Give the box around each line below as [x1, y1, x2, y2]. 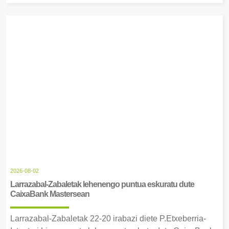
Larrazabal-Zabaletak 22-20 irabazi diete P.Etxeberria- [10, 214, 206, 223]
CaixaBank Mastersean [10, 189, 89, 198]
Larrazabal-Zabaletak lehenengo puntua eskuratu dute [10, 179, 194, 189]
